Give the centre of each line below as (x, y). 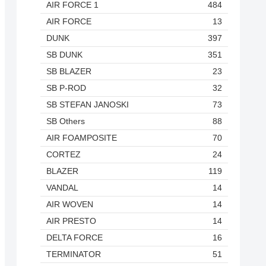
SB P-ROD (66, 88)
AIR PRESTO (71, 221)
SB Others (66, 121)
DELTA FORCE (75, 238)
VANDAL (62, 188)
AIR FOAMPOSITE (82, 138)
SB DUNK (64, 55)
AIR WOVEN (70, 205)
